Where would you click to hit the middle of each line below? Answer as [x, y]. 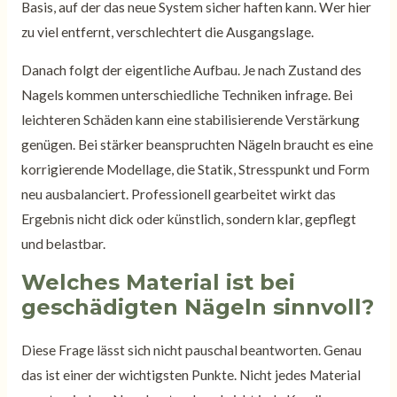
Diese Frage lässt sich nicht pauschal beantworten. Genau [191, 350]
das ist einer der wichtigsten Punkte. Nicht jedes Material [191, 374]
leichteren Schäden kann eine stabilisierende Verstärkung [190, 120]
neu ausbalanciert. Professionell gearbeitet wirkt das [178, 195]
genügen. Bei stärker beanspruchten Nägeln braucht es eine [197, 145]
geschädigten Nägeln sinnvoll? [197, 307]
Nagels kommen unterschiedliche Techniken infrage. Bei [187, 95]
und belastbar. [63, 244]
